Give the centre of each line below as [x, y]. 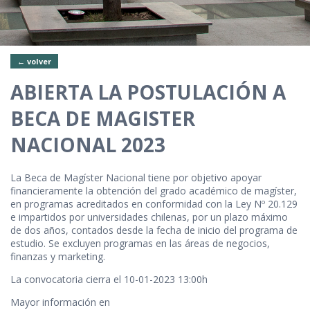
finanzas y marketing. [58, 256]
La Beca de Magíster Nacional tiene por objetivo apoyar [136, 177]
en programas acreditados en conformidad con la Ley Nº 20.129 [154, 204]
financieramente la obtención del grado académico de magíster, [154, 191]
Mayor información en [60, 302]
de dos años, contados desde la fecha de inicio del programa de [154, 230]
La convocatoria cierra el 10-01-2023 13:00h [109, 279]
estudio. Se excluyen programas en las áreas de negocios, [140, 243]
